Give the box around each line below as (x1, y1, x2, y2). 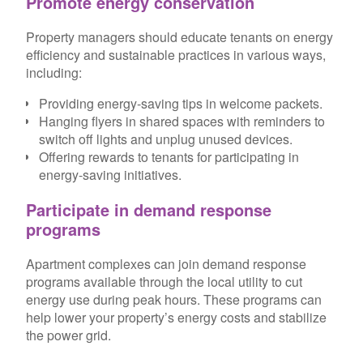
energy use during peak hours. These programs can (26, 289, 322, 309)
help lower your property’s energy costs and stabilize (26, 307, 327, 327)
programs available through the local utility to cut (26, 271, 302, 291)
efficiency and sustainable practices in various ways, (26, 45, 326, 64)
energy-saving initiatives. (39, 164, 181, 184)
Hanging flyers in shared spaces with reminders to (39, 111, 325, 130)
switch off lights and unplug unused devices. (39, 129, 293, 148)
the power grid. (26, 325, 111, 344)
